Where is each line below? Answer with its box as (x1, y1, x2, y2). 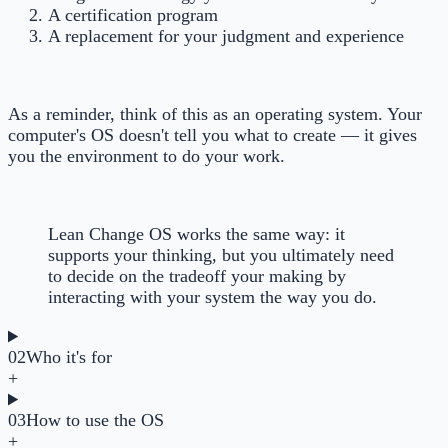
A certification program (48, 5, 218, 26)
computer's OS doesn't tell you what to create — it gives (8, 125, 417, 146)
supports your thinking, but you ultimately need (48, 245, 394, 266)
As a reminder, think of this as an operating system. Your (8, 104, 422, 125)
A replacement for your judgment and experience (48, 26, 404, 47)
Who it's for (26, 347, 112, 368)
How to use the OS (26, 410, 164, 431)
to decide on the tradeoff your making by (48, 266, 346, 287)
